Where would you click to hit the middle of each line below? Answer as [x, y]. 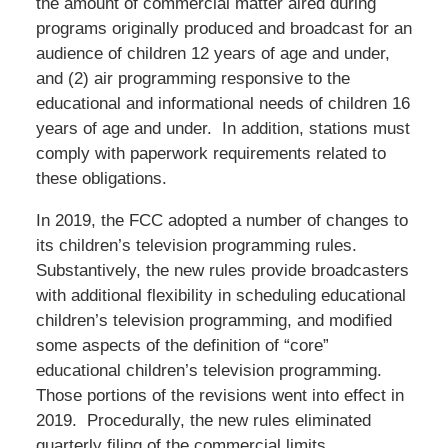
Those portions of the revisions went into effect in [219, 395]
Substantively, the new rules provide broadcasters [222, 270]
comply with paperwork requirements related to [210, 153]
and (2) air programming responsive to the [192, 78]
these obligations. [101, 178]
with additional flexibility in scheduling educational [220, 295]
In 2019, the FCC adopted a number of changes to [221, 220]
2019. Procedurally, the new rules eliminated [203, 420]
